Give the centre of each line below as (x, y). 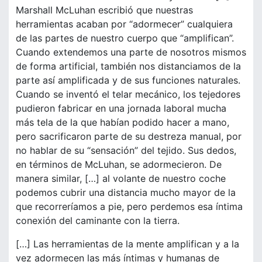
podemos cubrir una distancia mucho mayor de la (126, 193)
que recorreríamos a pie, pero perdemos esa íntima (129, 207)
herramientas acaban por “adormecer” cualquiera (124, 24)
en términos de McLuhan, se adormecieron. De (119, 165)
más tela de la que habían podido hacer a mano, (123, 123)
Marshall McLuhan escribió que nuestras (104, 10)
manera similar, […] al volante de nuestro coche (121, 179)
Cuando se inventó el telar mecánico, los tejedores (128, 94)
